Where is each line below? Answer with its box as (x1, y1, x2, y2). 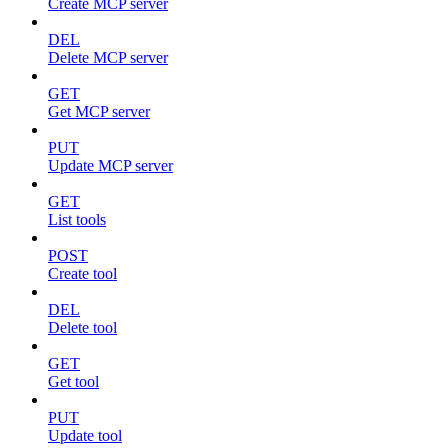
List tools (48, 211, 106, 228)
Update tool (48, 427, 122, 444)
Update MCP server (48, 157, 173, 174)
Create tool (48, 265, 117, 282)
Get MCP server (48, 103, 150, 120)
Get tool (48, 373, 99, 390)
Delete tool (48, 319, 117, 336)
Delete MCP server (48, 49, 168, 66)
